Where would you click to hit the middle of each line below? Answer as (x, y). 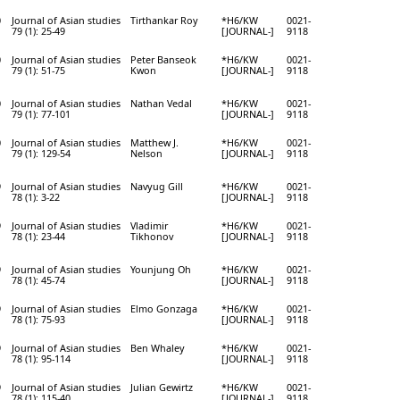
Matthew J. (154, 142)
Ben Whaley (158, 347)
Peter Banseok (163, 59)
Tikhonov (152, 236)
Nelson (146, 153)
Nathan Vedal (161, 103)
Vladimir (149, 225)
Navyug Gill (157, 186)
